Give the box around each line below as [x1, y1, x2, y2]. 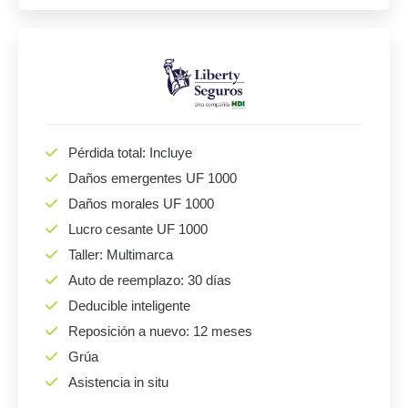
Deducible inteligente [68, 298, 190, 313]
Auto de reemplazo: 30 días [68, 272, 231, 288]
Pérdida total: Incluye [68, 145, 192, 160]
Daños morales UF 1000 [68, 196, 214, 211]
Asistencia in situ [68, 374, 168, 390]
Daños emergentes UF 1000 [68, 170, 237, 186]
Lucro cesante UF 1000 [68, 221, 208, 237]
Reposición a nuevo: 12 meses [68, 323, 252, 339]
